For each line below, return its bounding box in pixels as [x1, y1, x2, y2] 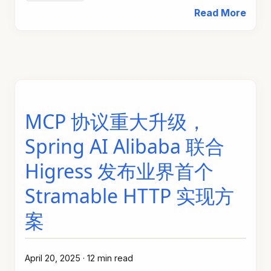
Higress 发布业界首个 [25, 157, 214, 184]
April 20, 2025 [25, 252, 80, 263]
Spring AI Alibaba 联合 [25, 132, 224, 159]
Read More [194, 6, 246, 19]
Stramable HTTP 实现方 [25, 182, 234, 209]
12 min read [87, 252, 133, 263]
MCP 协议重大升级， [25, 108, 206, 134]
